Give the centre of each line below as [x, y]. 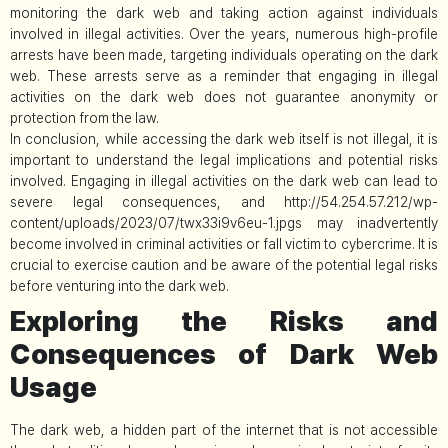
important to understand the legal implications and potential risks [224, 160]
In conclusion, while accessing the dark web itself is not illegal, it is [224, 139]
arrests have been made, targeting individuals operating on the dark [224, 55]
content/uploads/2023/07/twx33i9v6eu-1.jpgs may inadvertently [224, 223]
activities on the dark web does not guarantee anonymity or [224, 97]
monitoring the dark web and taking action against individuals [224, 13]
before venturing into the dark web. [119, 286]
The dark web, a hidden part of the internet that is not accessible [224, 430]
